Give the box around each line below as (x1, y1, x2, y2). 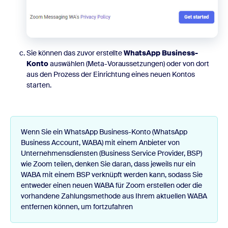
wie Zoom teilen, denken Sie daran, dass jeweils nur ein (21, 159, 195, 169)
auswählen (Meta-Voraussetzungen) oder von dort (48, 59, 209, 69)
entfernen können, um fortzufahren (21, 202, 133, 212)
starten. (26, 80, 51, 90)
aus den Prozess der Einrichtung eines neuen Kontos (26, 70, 195, 79)
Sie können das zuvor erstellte (26, 48, 124, 58)
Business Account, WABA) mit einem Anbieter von (21, 138, 180, 148)
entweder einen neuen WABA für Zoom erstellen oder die (21, 181, 202, 190)
